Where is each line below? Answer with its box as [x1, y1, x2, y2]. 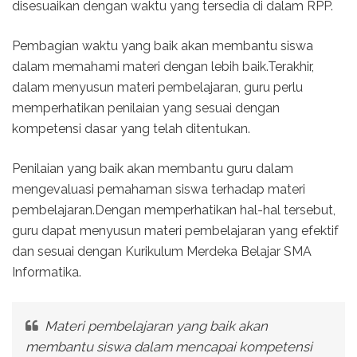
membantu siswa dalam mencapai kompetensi [25, 338, 312, 355]
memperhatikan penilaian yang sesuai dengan [12, 100, 280, 116]
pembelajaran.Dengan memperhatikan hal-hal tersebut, [12, 202, 335, 218]
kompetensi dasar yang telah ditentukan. [12, 121, 250, 137]
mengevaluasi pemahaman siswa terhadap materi [12, 182, 305, 198]
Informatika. [12, 265, 81, 280]
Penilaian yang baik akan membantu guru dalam [12, 161, 293, 177]
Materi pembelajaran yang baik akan [41, 317, 268, 334]
